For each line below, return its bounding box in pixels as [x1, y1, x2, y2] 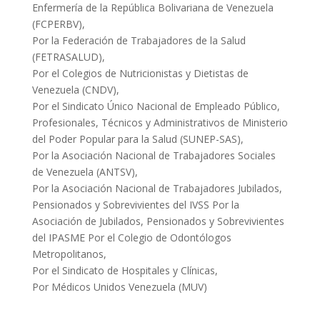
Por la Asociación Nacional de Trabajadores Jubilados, [31, 181, 282, 196]
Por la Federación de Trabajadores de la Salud [31, 34, 246, 48]
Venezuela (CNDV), [31, 83, 119, 97]
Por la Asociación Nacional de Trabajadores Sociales [31, 149, 276, 163]
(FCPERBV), [31, 17, 85, 31]
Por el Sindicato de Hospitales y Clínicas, [31, 264, 218, 278]
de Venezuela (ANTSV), [31, 165, 138, 179]
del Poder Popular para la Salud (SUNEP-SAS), [31, 132, 244, 146]
